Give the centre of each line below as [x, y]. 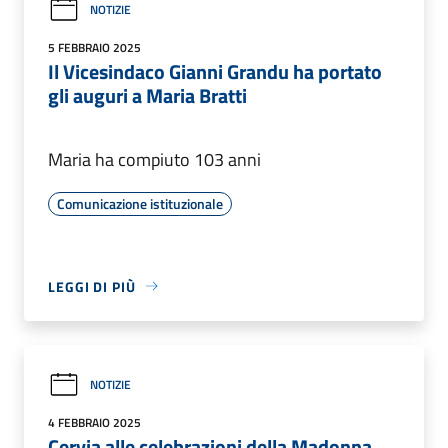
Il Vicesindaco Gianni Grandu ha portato [215, 71]
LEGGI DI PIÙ [92, 286]
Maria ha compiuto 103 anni [154, 159]
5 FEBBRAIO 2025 [94, 47]
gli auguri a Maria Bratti [147, 95]
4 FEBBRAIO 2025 [94, 422]
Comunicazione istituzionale [140, 203]
